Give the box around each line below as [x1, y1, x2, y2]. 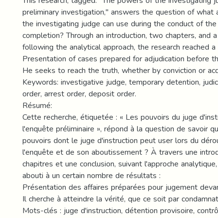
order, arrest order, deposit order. [22, 86, 136, 101]
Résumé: [22, 98, 52, 113]
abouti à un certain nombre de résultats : [22, 168, 161, 183]
